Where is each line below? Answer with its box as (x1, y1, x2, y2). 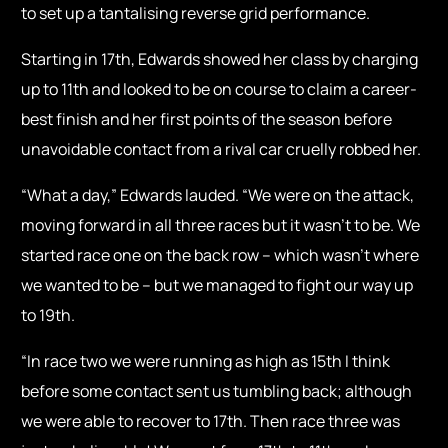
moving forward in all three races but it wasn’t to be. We (21, 214, 421, 237)
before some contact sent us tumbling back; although (21, 380, 413, 403)
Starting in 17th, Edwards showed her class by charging (21, 48, 419, 71)
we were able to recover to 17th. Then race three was (21, 410, 401, 433)
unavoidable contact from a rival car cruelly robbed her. (21, 138, 422, 161)
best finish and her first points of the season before (21, 108, 393, 131)
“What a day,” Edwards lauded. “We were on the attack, (21, 184, 415, 207)
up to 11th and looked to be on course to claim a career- (21, 78, 418, 101)
